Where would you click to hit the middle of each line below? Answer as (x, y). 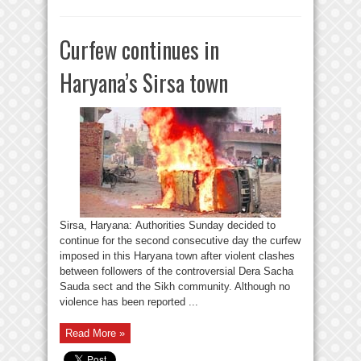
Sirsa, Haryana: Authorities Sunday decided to (168, 225)
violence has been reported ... (129, 301)
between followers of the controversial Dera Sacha (176, 271)
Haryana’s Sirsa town (144, 82)
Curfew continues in (139, 49)
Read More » (95, 333)
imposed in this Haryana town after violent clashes (177, 255)
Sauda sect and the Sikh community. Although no (175, 286)
